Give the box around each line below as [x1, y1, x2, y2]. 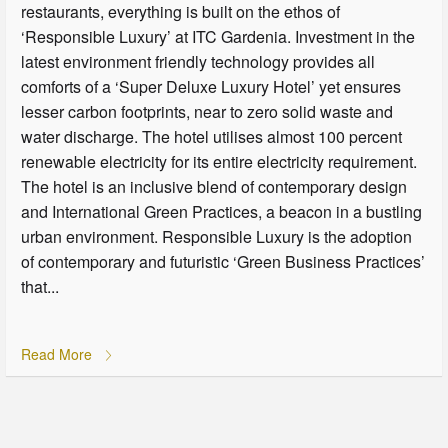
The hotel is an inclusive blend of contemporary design [21, 175, 408, 199]
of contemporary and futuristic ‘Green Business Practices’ [21, 250, 426, 274]
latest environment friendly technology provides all [21, 50, 376, 74]
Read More [21, 344, 97, 365]
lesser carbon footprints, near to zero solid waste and [21, 100, 394, 124]
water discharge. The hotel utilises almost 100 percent [21, 125, 403, 149]
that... [21, 275, 60, 299]
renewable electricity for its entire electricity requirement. [21, 150, 418, 174]
